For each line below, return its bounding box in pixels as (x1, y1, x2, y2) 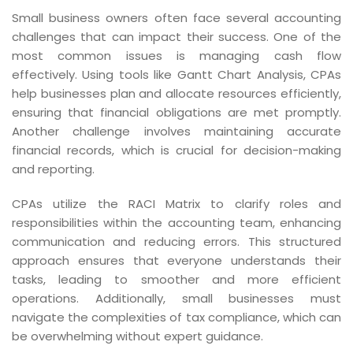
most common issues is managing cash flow (12, 46, 341, 64)
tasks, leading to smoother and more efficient (12, 270, 341, 288)
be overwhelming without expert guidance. (12, 327, 263, 344)
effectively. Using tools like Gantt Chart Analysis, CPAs (12, 65, 341, 83)
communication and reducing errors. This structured (12, 232, 341, 250)
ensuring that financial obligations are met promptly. (12, 103, 341, 121)
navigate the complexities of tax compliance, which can (12, 308, 341, 325)
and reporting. (12, 160, 95, 177)
